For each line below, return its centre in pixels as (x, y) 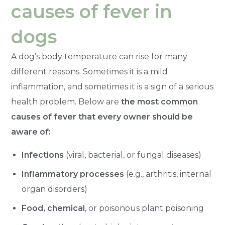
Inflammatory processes (73, 174)
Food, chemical (53, 208)
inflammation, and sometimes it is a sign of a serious (113, 87)
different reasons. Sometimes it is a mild (90, 72)
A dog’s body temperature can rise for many (99, 57)
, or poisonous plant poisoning (145, 208)
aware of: (31, 132)
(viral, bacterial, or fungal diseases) (133, 155)
